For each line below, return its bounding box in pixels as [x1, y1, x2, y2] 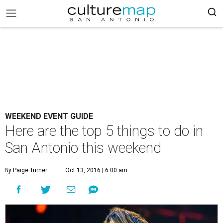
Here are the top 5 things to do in [5, 122, 203, 139]
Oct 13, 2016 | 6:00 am [65, 167, 127, 174]
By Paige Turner [4, 167, 47, 174]
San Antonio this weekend [5, 139, 161, 156]
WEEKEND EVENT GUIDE [5, 111, 93, 121]
